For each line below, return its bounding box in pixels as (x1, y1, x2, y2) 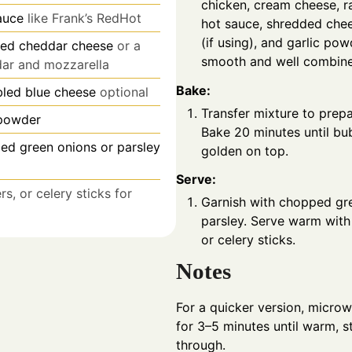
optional (100, 84, 148, 101)
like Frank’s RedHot (27, 10, 141, 27)
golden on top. (201, 142, 288, 159)
